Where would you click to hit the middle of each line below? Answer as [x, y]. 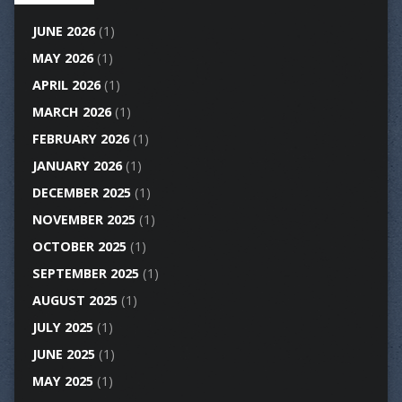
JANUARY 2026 [77, 166]
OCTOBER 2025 [79, 247]
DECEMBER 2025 [81, 193]
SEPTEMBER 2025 [85, 274]
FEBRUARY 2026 [80, 139]
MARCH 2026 [71, 112]
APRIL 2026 [66, 85]
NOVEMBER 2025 [83, 220]
